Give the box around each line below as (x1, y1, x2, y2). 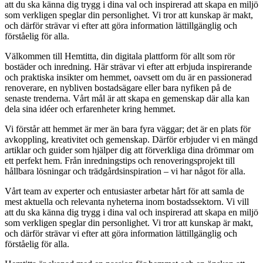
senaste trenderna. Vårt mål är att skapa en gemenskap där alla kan (5, 93, 249, 104)
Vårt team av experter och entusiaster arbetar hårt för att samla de (5, 186, 244, 197)
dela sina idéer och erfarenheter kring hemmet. (5, 104, 176, 114)
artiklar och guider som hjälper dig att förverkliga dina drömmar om (5, 145, 254, 156)
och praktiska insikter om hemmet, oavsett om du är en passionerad (5, 72, 252, 83)
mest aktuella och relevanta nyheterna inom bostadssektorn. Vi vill (5, 197, 249, 207)
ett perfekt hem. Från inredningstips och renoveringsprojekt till (5, 156, 235, 166)
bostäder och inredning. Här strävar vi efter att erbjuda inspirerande (5, 62, 252, 72)
